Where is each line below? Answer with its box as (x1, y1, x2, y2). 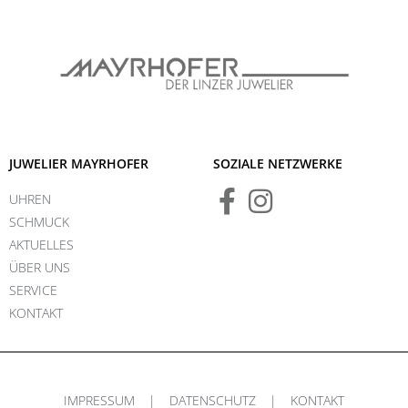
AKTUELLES (9, 235, 74, 253)
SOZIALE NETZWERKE (213, 154, 342, 172)
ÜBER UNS (9, 258, 70, 276)
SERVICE (9, 280, 57, 299)
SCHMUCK (9, 212, 69, 230)
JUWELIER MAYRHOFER (9, 154, 148, 172)
